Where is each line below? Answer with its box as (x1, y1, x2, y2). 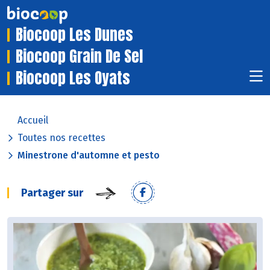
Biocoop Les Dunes (16, 24, 133, 46)
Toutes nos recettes (17, 132, 105, 144)
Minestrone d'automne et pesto (17, 149, 160, 162)
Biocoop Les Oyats (16, 67, 130, 90)
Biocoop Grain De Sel (16, 45, 143, 68)
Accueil (17, 115, 48, 127)
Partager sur (21, 186, 83, 200)
